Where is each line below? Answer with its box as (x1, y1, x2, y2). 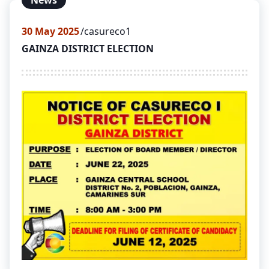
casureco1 (84, 25, 131, 38)
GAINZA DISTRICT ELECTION (22, 42, 154, 55)
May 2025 (32, 25, 79, 38)
